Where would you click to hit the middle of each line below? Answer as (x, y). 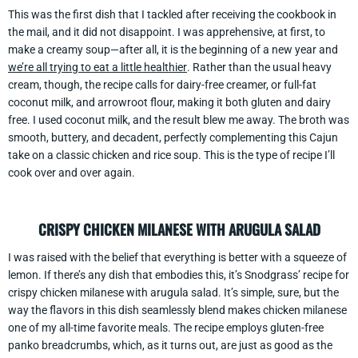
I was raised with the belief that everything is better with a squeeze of (177, 257)
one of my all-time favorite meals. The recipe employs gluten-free (166, 327)
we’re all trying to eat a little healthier (97, 67)
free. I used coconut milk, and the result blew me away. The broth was (179, 119)
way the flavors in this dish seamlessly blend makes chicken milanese (177, 310)
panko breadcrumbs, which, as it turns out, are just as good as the (170, 345)
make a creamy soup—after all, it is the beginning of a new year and (173, 49)
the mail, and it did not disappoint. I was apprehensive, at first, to (167, 32)
